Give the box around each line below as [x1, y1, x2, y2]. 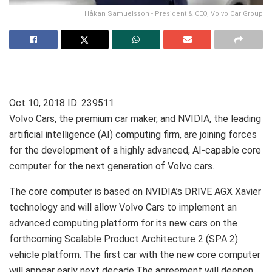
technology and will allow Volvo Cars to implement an [9, 201, 237, 213]
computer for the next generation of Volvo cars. [9, 160, 214, 172]
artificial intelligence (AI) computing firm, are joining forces [9, 128, 257, 140]
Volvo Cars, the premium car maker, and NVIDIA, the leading [9, 112, 261, 124]
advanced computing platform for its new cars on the [9, 217, 237, 229]
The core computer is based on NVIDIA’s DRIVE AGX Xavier [9, 185, 261, 197]
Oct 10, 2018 [9, 97, 65, 109]
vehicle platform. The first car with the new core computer [9, 248, 260, 260]
